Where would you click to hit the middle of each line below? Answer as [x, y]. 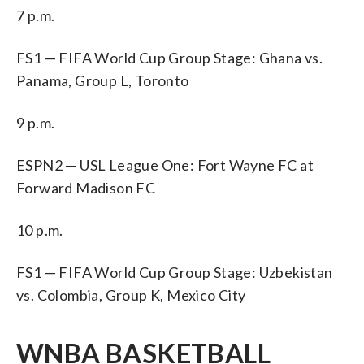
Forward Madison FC [86, 187]
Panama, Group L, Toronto [103, 80]
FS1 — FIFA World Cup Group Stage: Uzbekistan [175, 272]
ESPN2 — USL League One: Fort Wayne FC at [165, 165]
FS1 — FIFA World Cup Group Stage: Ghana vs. [170, 57]
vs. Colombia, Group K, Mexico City [131, 295]
